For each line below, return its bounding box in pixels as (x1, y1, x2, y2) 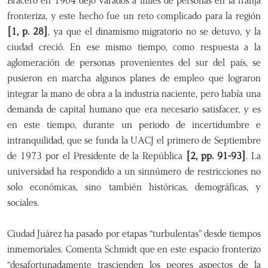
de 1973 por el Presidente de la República (7, 150, 187, 162)
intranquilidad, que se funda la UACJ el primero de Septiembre (7, 134, 261, 147)
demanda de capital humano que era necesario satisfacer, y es (7, 103, 261, 115)
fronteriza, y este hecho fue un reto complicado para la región (7, 10, 261, 22)
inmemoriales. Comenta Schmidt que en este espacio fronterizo (7, 243, 261, 255)
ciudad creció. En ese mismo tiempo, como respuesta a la (7, 41, 261, 53)
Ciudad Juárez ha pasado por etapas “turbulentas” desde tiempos (7, 227, 261, 240)
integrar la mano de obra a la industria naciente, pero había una (7, 87, 261, 100)
